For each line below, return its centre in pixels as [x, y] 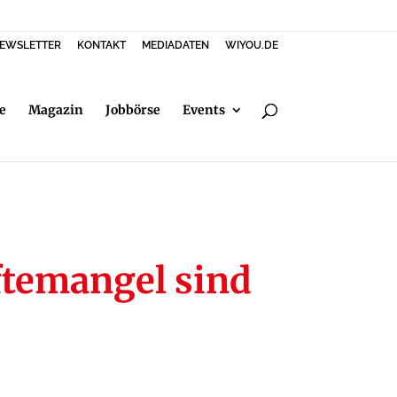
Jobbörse [132, 110]
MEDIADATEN [175, 45]
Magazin [55, 110]
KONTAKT [101, 45]
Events [203, 110]
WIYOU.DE [251, 45]
